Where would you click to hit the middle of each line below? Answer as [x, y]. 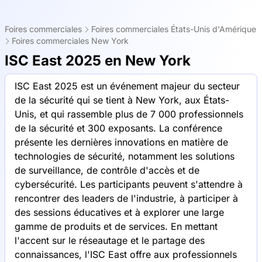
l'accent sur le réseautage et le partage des [110, 240]
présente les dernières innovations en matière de [121, 142]
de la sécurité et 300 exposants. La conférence [118, 128]
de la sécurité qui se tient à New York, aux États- [122, 100]
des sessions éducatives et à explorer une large [119, 212]
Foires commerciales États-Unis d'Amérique [174, 29]
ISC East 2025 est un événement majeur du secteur [127, 86]
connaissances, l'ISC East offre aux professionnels [126, 254]
